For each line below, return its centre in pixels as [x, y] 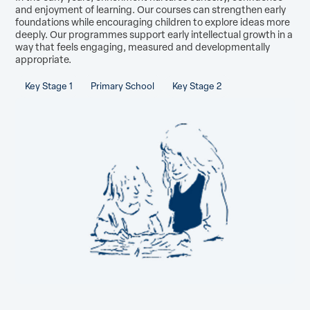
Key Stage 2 [197, 86]
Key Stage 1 [48, 86]
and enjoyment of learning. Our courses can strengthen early [151, 9]
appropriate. [44, 59]
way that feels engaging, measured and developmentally [143, 47]
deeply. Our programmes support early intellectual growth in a [154, 34]
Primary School [122, 86]
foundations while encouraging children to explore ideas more [153, 22]
